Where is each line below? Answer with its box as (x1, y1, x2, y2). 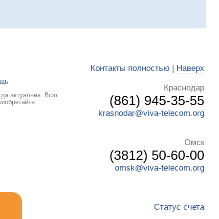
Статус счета (154, 202, 204, 212)
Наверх (176, 64, 204, 73)
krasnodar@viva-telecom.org (98, 109, 204, 118)
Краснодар (164, 83, 204, 93)
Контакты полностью (90, 64, 170, 73)
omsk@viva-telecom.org (115, 163, 204, 173)
